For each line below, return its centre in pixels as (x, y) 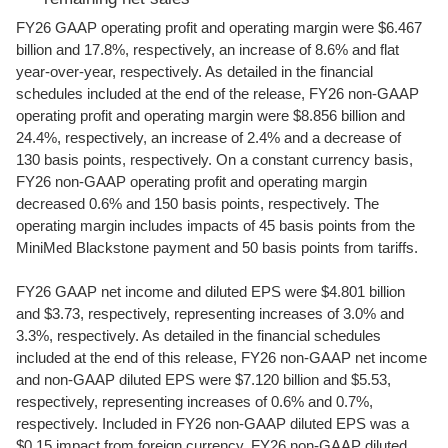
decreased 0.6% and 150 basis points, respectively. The (197, 203)
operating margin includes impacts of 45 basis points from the (215, 225)
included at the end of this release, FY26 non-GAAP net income (221, 357)
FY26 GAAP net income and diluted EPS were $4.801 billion (210, 291)
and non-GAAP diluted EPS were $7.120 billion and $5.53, (203, 379)
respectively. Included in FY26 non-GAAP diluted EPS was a (212, 423)
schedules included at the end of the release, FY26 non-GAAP (217, 93)
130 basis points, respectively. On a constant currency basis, (214, 159)
